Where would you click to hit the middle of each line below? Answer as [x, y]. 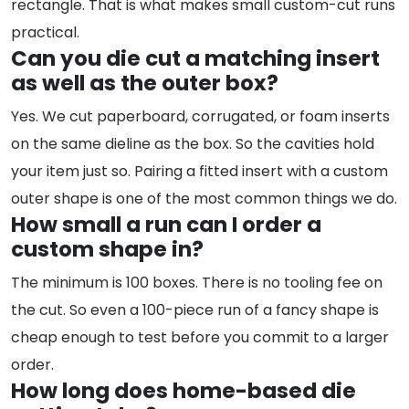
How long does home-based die [184, 391]
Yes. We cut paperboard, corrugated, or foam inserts [200, 117]
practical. [45, 33]
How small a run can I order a [166, 225]
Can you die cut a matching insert [195, 59]
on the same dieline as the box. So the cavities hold [193, 144]
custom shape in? [107, 250]
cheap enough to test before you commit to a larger [200, 338]
